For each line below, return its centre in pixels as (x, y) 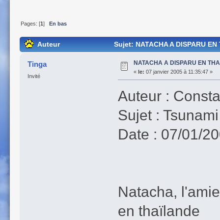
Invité (34, 76)
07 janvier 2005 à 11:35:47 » (178, 71)
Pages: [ (31, 24)
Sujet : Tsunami (168, 115)
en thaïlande (159, 210)
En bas (58, 24)
